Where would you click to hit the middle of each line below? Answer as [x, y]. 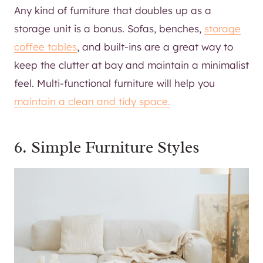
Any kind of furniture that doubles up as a [113, 10]
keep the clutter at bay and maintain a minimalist [131, 65]
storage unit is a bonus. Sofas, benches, [109, 28]
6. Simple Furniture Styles [107, 147]
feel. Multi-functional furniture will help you [114, 83]
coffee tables [45, 46]
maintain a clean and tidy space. [92, 101]
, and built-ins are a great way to [155, 46]
